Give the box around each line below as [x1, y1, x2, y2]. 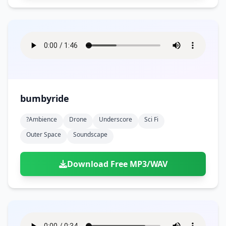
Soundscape [73, 130, 107, 139]
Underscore [99, 115, 132, 124]
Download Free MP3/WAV [67, 158, 167, 169]
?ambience [26, 115, 57, 124]
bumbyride [20, 92, 69, 104]
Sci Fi [144, 115, 158, 124]
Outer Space [26, 130, 61, 139]
